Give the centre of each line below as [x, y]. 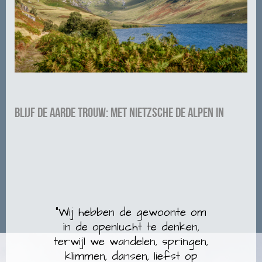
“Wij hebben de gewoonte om [131, 212]
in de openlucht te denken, [131, 227]
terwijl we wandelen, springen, [131, 242]
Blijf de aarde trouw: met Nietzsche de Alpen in [119, 113]
